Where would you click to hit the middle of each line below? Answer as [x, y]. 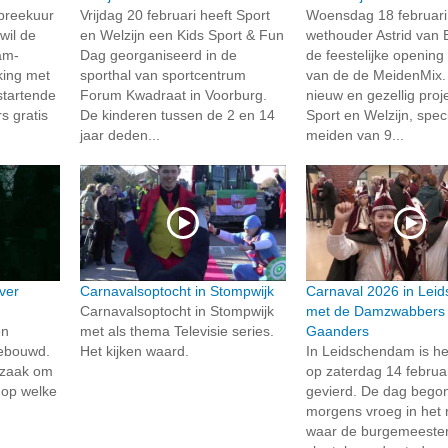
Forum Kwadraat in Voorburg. [173, 94]
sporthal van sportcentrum [162, 74]
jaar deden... [119, 134]
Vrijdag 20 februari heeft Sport [174, 14]
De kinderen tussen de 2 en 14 [177, 114]
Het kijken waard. [134, 350]
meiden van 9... [355, 134]
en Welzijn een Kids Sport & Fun [181, 34]
